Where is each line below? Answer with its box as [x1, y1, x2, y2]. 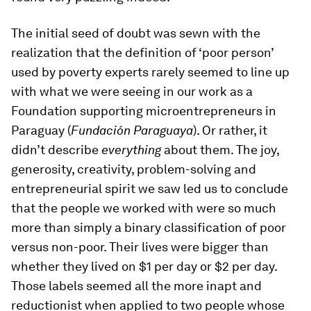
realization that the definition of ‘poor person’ [11, 45, 274, 60]
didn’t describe [11, 142, 101, 158]
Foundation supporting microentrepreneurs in [11, 103, 276, 119]
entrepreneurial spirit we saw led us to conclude [11, 181, 288, 196]
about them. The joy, [164, 142, 279, 158]
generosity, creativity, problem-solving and [11, 162, 256, 177]
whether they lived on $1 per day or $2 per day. [11, 259, 277, 274]
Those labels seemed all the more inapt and [11, 278, 262, 294]
